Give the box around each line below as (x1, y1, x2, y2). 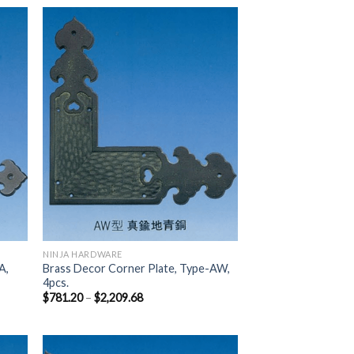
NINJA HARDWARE (43, 248, 122, 259)
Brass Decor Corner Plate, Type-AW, (43, 261, 231, 275)
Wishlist (191, 56, 227, 67)
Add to (194, 45, 223, 56)
